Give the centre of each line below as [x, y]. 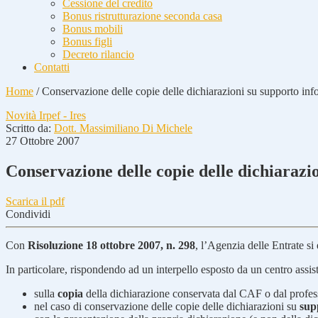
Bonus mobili [93, 29]
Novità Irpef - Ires [46, 115]
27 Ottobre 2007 [43, 141]
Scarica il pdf [35, 201]
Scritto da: [30, 128]
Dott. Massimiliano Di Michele [123, 128]
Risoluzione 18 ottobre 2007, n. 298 [111, 245]
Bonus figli [87, 42]
